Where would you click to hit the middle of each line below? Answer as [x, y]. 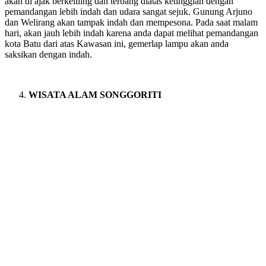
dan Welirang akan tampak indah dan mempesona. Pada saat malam [131, 22]
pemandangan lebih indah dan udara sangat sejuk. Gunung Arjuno [129, 11]
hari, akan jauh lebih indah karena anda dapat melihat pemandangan [132, 33]
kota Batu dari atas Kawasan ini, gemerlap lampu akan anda [117, 43]
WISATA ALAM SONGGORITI [95, 94]
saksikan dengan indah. [48, 54]
